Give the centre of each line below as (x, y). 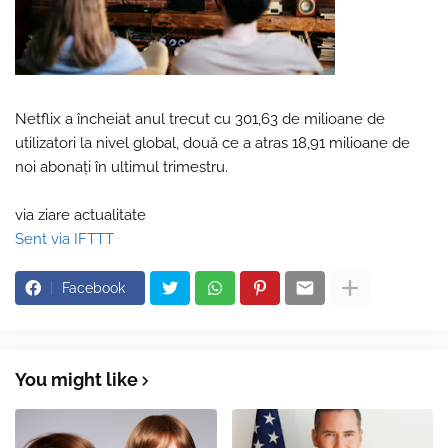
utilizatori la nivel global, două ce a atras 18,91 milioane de (212, 143)
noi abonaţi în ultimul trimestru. (121, 167)
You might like (76, 379)
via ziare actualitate (80, 215)
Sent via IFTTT (64, 239)
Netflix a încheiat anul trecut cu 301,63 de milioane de (200, 119)
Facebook (93, 288)
